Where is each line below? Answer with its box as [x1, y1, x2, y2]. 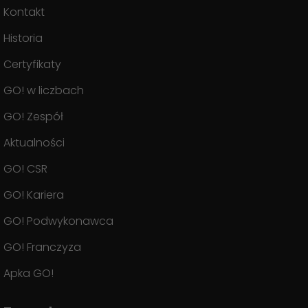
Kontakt [3, 4, 45, 20]
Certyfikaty [3, 56, 61, 72]
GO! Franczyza [3, 239, 81, 255]
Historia [3, 30, 43, 46]
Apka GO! [3, 265, 54, 281]
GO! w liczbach [3, 82, 84, 98]
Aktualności [3, 135, 65, 151]
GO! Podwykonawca [3, 213, 113, 229]
